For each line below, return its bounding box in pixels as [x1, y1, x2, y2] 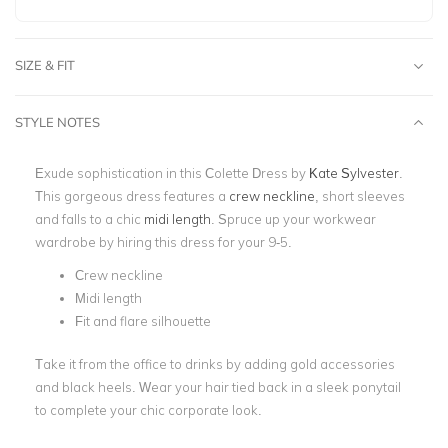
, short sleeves [315, 188, 405, 204]
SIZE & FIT [15, 57, 75, 73]
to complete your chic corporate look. [35, 401, 265, 418]
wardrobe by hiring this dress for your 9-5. [35, 234, 292, 250]
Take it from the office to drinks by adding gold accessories [35, 355, 395, 372]
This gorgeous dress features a [35, 188, 229, 204]
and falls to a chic [35, 211, 144, 227]
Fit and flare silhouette [75, 313, 211, 329]
